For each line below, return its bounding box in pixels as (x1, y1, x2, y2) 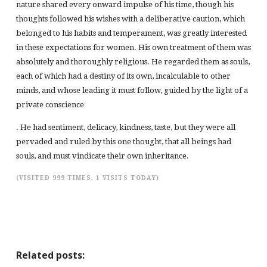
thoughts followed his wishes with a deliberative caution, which (15, 14, 245, 24)
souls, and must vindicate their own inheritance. (15, 151, 189, 161)
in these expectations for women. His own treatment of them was (15, 43, 251, 52)
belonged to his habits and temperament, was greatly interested (15, 29, 247, 38)
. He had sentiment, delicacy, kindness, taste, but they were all (15, 123, 235, 132)
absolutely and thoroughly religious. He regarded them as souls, (15, 57, 250, 67)
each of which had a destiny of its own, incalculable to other (15, 72, 231, 81)
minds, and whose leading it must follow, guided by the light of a (15, 86, 248, 95)
